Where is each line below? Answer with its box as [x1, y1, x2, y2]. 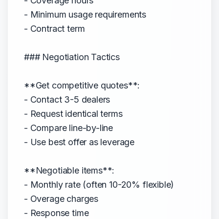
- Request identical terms [24, 109, 123, 119]
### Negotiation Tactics [24, 52, 120, 62]
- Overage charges [24, 194, 99, 204]
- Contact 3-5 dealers [24, 94, 110, 105]
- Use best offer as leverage [24, 137, 135, 147]
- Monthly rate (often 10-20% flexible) [24, 179, 175, 190]
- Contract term [24, 23, 85, 34]
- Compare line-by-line [24, 123, 113, 133]
